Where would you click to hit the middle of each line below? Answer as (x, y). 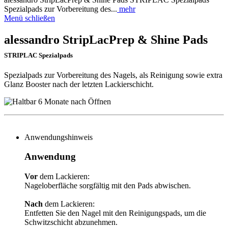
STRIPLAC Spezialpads (38, 55)
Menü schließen (30, 18)
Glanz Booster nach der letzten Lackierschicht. (79, 84)
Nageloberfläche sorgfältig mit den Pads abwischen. (108, 186)
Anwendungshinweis (59, 137)
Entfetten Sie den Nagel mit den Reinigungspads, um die (115, 213)
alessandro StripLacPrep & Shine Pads (106, 39)
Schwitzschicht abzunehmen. (71, 222)
